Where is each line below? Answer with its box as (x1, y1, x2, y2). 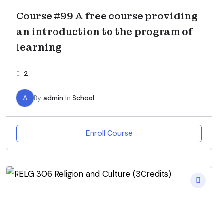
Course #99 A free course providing (16, 10, 198, 22)
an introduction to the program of (16, 25, 193, 38)
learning (16, 41, 62, 54)
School (73, 93, 94, 102)
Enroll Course (85, 128, 133, 138)
